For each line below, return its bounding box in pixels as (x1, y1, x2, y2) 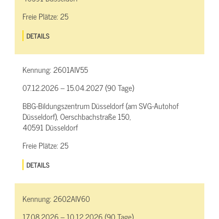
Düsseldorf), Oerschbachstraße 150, (22, 110, 131, 123)
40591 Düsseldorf (22, 121, 78, 134)
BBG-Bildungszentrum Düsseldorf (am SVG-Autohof (22, 99, 178, 112)
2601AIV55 (53, 63, 88, 76)
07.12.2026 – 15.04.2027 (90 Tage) (22, 81, 134, 94)
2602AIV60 (53, 192, 90, 205)
